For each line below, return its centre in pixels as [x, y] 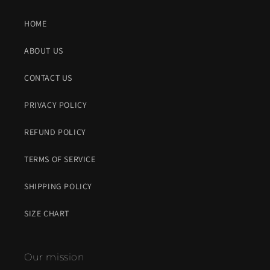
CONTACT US [48, 78]
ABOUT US [44, 51]
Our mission [55, 257]
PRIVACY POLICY [56, 105]
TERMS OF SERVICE [60, 159]
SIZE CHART [47, 214]
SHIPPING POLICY [58, 187]
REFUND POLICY [55, 132]
